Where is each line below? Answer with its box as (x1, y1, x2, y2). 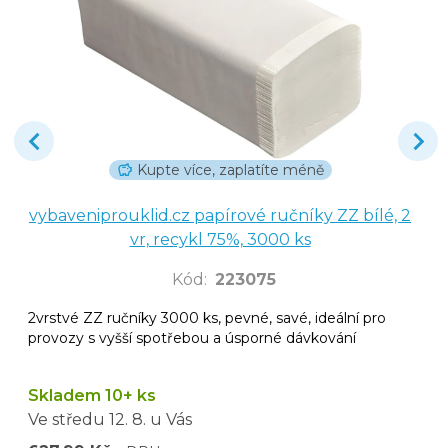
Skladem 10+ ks (28, 385, 156, 405)
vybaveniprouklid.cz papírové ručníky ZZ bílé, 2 (29, 205, 411, 225)
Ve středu (28, 409, 105, 429)
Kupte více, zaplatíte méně (136, 160, 324, 179)
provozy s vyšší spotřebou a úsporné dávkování (28, 328, 356, 347)
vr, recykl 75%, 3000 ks (129, 229, 311, 249)
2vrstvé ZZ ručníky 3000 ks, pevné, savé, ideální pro (28, 308, 386, 327)
